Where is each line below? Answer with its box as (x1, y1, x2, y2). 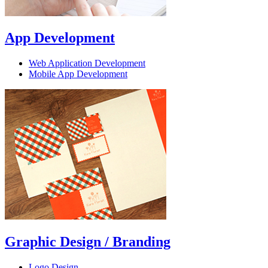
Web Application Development (29, 58, 145, 69)
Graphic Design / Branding (5, 234, 170, 250)
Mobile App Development (29, 69, 127, 80)
